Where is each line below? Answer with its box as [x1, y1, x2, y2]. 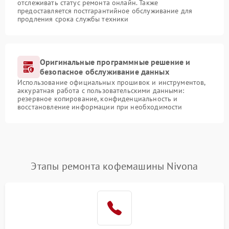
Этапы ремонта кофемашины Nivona [31, 159, 198, 173]
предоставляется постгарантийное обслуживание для [17, 6, 193, 15]
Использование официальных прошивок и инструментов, [17, 78, 205, 87]
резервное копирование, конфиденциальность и [17, 94, 178, 103]
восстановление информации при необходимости [17, 102, 182, 111]
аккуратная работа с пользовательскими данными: [17, 86, 184, 95]
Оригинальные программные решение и [40, 57, 191, 67]
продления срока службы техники [17, 14, 129, 24]
